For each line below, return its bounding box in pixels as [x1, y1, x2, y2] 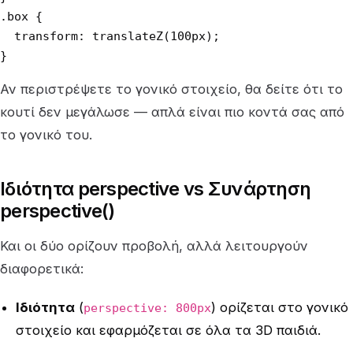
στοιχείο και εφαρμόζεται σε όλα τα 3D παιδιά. [16, 322, 321, 339]
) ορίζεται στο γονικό [211, 299, 348, 316]
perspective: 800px [84, 301, 211, 315]
